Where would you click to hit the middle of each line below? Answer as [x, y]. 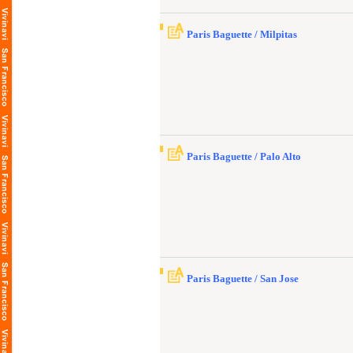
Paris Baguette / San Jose [243, 279]
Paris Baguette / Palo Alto [244, 156]
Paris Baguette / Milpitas [242, 34]
